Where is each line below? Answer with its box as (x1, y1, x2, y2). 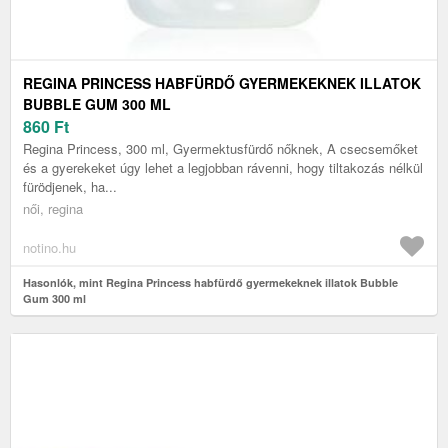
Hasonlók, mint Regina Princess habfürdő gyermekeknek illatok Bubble (23, 275, 398, 291)
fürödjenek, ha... (23, 177, 117, 197)
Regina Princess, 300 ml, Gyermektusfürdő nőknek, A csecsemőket (23, 139, 418, 159)
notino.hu (23, 238, 76, 258)
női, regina (23, 199, 83, 219)
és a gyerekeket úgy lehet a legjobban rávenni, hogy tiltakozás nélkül (23, 158, 423, 178)
